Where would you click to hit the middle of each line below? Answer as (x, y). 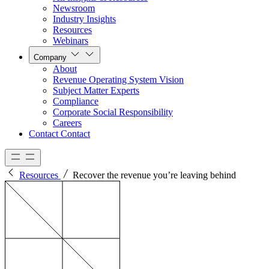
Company (50, 58)
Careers (67, 123)
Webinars (71, 41)
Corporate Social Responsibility (113, 112)
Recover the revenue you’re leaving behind (154, 175)
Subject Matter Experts (96, 91)
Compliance (76, 101)
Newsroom (74, 8)
